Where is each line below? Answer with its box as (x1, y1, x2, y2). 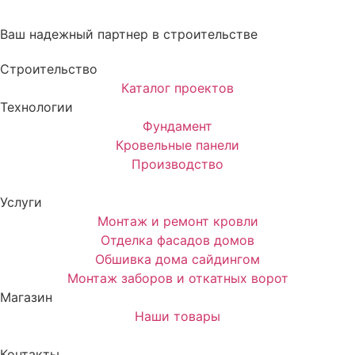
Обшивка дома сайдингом (95, 250, 260, 267)
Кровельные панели (116, 136, 239, 153)
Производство (132, 155, 223, 172)
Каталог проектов (121, 79, 234, 96)
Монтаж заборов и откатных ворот (67, 269, 288, 286)
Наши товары (135, 307, 220, 324)
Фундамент (143, 117, 212, 134)
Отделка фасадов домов (101, 231, 254, 248)
